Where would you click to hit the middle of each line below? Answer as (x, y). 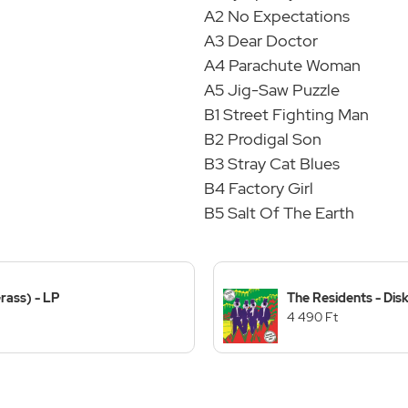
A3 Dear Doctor (261, 40)
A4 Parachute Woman (282, 65)
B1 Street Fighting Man (286, 114)
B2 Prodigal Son (263, 138)
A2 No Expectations (277, 15)
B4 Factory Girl (259, 188)
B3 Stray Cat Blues (272, 163)
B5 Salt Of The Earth (279, 212)
